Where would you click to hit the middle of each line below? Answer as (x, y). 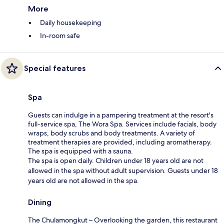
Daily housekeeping (71, 22)
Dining (40, 202)
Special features (55, 68)
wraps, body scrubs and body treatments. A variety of (111, 133)
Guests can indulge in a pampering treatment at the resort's (121, 115)
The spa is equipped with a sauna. (80, 151)
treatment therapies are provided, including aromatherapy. (120, 142)
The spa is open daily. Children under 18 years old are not (116, 160)
